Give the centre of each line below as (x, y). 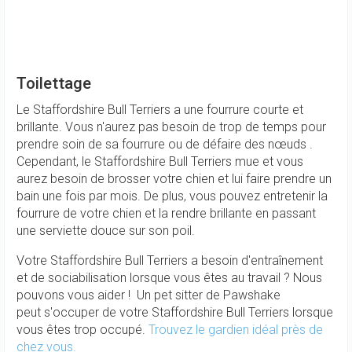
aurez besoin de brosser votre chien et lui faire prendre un (174, 179)
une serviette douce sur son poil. (107, 231)
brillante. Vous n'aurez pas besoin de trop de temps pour (171, 127)
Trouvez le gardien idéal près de (236, 330)
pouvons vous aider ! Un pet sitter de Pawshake (148, 295)
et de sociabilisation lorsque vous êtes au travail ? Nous (169, 278)
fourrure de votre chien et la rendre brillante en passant (166, 213)
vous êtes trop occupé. (82, 330)
